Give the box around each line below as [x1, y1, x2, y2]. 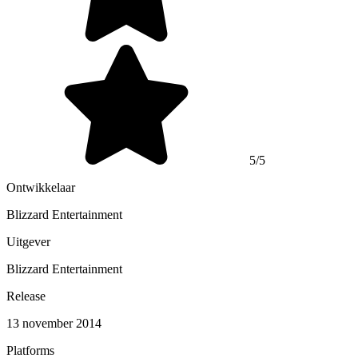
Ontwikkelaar [6, 181, 75, 195]
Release [6, 289, 46, 304]
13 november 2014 [6, 316, 101, 331]
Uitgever [6, 235, 50, 249]
